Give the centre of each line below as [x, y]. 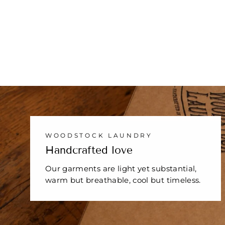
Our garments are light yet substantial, [121, 169]
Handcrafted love [89, 150]
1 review [118, 15]
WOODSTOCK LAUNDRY [99, 136]
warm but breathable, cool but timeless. [123, 180]
